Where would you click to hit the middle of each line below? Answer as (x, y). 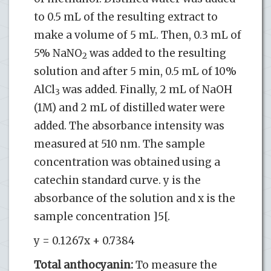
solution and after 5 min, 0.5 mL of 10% (135, 71)
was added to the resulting (157, 53)
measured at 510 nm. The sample (119, 144)
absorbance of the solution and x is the (135, 198)
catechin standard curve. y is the (117, 180)
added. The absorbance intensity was (129, 126)
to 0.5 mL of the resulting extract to (126, 17)
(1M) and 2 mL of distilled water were (129, 107)
